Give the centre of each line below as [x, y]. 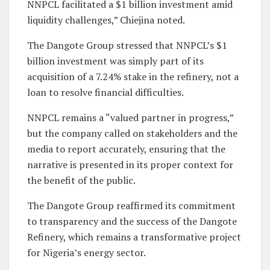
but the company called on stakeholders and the [132, 133]
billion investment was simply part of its [115, 61]
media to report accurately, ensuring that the [126, 149]
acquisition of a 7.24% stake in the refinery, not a [133, 77]
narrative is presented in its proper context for [130, 165]
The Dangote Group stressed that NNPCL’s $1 [127, 46]
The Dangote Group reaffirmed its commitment [131, 206]
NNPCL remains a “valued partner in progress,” [130, 118]
